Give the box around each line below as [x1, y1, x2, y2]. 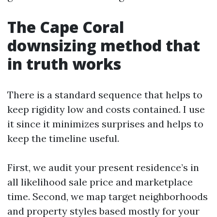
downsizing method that [7, 35, 200, 56]
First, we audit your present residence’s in [7, 161, 199, 173]
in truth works [7, 53, 121, 74]
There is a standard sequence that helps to [7, 89, 202, 101]
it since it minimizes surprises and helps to [7, 118, 203, 130]
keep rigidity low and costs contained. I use [7, 103, 205, 115]
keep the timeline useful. [7, 132, 119, 144]
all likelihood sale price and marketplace [7, 176, 193, 188]
